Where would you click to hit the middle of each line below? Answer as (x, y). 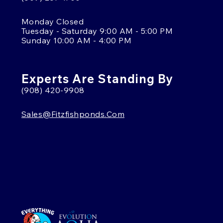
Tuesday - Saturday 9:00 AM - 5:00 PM (97, 31)
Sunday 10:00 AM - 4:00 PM (76, 40)
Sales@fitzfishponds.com (73, 114)
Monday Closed (53, 21)
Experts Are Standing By (97, 78)
